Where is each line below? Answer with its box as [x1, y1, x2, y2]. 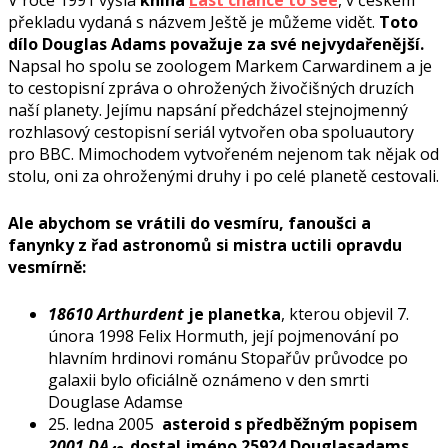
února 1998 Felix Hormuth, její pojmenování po [48, 324, 399, 347]
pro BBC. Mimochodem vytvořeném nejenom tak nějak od [8, 142, 439, 165]
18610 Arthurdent [48, 302, 184, 325]
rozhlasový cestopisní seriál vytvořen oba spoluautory [8, 120, 414, 143]
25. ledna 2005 [48, 412, 162, 435]
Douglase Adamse [48, 390, 183, 413]
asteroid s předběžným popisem [162, 412, 418, 435]
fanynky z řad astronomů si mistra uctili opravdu [8, 233, 402, 256]
